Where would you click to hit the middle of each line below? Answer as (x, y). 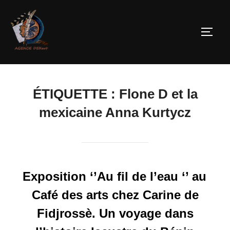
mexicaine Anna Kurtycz (115, 113)
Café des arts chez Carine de (115, 195)
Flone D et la (158, 94)
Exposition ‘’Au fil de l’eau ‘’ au (114, 177)
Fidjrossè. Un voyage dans (115, 214)
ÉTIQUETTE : (76, 94)
